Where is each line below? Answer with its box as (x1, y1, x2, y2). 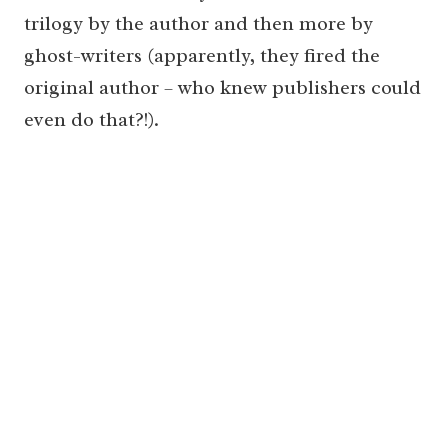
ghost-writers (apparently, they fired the (24, 43, 380, 69)
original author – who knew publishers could (24, 75, 421, 101)
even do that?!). (24, 107, 159, 133)
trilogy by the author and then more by (24, 11, 373, 37)
